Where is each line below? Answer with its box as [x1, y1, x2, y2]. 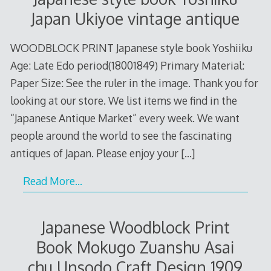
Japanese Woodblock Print [41, 217, 230, 237]
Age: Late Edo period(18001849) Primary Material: [10, 58, 244, 72]
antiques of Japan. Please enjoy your [10, 146, 181, 160]
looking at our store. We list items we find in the [10, 93, 237, 107]
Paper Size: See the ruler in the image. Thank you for [10, 76, 258, 90]
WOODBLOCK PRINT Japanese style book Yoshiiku [10, 41, 252, 54]
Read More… [22, 174, 82, 188]
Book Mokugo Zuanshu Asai [36, 237, 235, 257]
